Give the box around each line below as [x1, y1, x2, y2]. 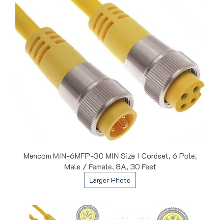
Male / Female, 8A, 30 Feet [64, 161, 156, 171]
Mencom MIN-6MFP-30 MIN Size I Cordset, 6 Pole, [23, 150, 197, 161]
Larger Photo [89, 175, 131, 185]
